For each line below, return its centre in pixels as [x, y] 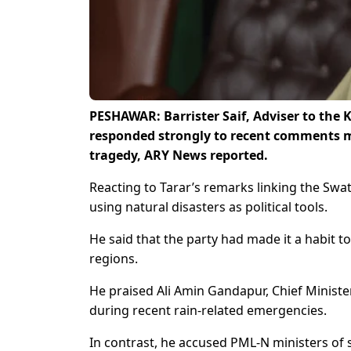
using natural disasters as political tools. [208, 207]
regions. [114, 259]
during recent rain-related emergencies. [208, 311]
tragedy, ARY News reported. [179, 156]
